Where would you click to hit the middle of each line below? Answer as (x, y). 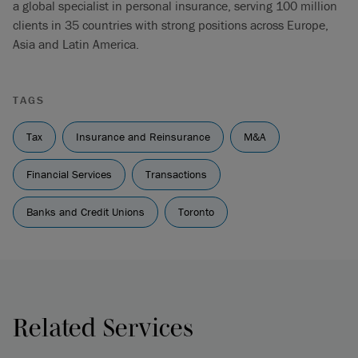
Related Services (103, 327)
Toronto (196, 212)
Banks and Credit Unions (86, 212)
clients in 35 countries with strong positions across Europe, (171, 25)
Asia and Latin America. (76, 44)
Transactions (176, 174)
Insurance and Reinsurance (143, 137)
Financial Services (69, 174)
